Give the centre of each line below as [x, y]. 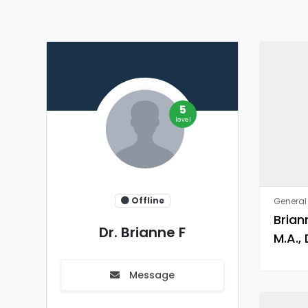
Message [151, 275]
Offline [146, 200]
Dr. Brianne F [142, 232]
